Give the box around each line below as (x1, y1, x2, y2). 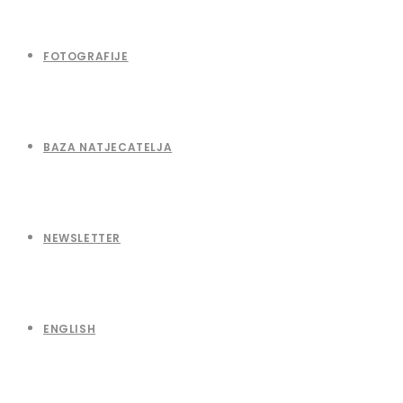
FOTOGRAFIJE (43, 49, 129, 64)
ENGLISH (43, 321, 96, 336)
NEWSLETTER (43, 230, 121, 246)
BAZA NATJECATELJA (43, 139, 173, 155)
